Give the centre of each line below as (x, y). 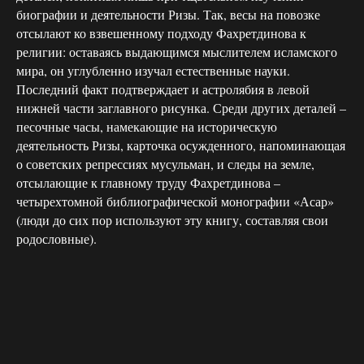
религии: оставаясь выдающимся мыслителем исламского (177, 51)
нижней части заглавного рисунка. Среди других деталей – (181, 107)
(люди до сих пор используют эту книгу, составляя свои (172, 219)
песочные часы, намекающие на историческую (147, 126)
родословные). (56, 238)
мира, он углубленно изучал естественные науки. (153, 70)
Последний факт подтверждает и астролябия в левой (163, 89)
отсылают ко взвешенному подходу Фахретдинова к (161, 32)
